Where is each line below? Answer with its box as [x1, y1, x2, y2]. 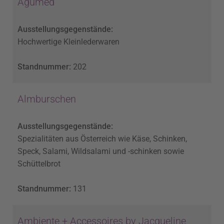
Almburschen [17, 93, 76, 105]
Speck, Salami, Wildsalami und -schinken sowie [17, 146, 184, 156]
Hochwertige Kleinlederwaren [17, 37, 119, 47]
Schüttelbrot [17, 159, 60, 169]
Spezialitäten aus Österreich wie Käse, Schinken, [17, 134, 187, 144]
